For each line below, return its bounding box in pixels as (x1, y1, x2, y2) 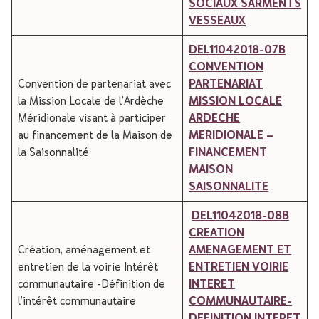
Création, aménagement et (18, 243, 150, 256)
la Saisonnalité (18, 145, 89, 159)
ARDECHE (189, 111, 240, 125)
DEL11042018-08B (192, 209, 289, 222)
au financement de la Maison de (18, 128, 172, 142)
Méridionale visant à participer (18, 111, 166, 125)
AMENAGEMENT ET (189, 243, 291, 256)
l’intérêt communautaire (18, 294, 136, 308)
